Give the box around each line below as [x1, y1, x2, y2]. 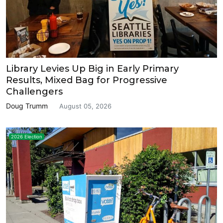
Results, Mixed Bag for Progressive [6, 74, 167, 86]
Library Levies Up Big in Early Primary [6, 63, 179, 74]
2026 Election [10, 134, 42, 140]
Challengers [6, 86, 63, 97]
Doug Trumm [6, 101, 48, 110]
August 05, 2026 [59, 102, 111, 110]
